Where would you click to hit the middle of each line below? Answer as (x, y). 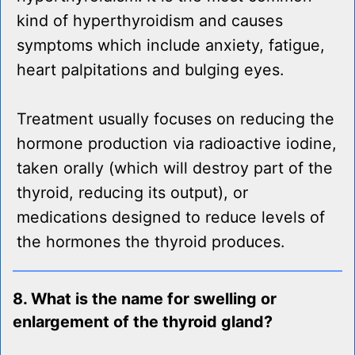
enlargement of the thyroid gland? (143, 322)
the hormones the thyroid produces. (151, 242)
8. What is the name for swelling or (145, 299)
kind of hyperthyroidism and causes (150, 21)
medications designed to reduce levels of (171, 218)
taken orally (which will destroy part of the (175, 168)
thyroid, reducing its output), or (132, 193)
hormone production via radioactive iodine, (177, 144)
